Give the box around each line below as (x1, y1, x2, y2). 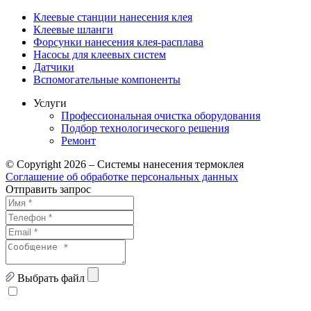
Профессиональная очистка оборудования (61, 109, 260, 121)
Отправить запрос (6, 183, 91, 195)
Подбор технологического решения (61, 121, 229, 134)
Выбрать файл (15, 271, 87, 284)
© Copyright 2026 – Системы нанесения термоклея (6, 158, 244, 170)
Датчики (33, 60, 74, 73)
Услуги (33, 96, 67, 109)
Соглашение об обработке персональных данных (6, 170, 238, 183)
